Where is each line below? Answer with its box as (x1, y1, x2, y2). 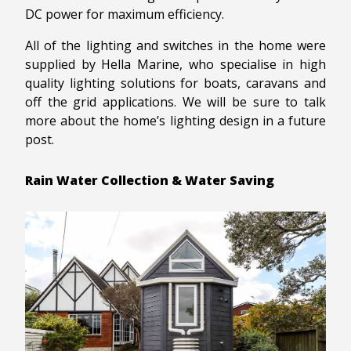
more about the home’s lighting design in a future (25, 112, 326, 130)
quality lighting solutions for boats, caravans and (25, 74, 326, 92)
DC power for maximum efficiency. (25, 5, 224, 24)
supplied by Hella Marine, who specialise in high (25, 56, 326, 74)
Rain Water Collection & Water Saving (25, 172, 274, 190)
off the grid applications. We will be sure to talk (25, 93, 326, 111)
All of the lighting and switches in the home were (25, 37, 326, 55)
